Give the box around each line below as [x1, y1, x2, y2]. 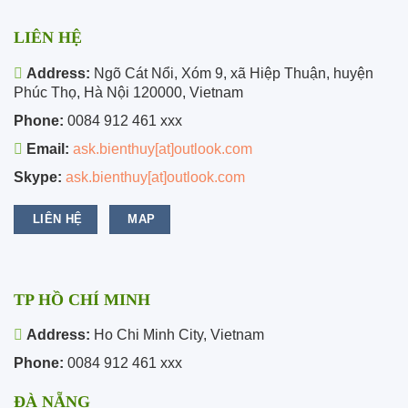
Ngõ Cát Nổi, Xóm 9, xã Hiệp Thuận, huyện [90, 65, 373, 81]
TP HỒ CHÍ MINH [14, 290, 150, 309]
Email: [26, 140, 69, 157]
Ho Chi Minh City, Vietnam [90, 327, 264, 343]
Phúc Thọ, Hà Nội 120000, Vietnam [14, 84, 243, 100]
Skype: [14, 168, 62, 185]
